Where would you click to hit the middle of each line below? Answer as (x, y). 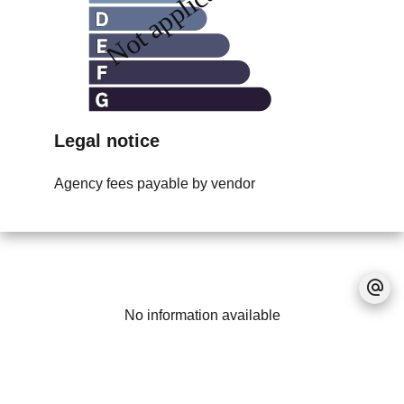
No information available (202, 316)
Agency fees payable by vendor (155, 184)
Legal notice (107, 141)
